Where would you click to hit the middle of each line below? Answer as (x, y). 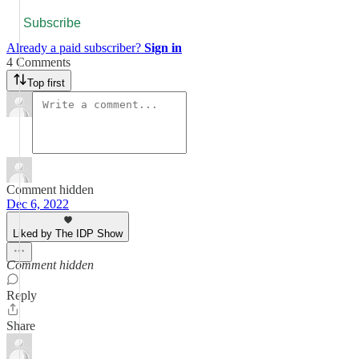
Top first (46, 83)
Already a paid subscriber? (75, 47)
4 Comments (38, 62)
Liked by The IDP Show (68, 233)
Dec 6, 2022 (38, 204)
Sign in (163, 47)
